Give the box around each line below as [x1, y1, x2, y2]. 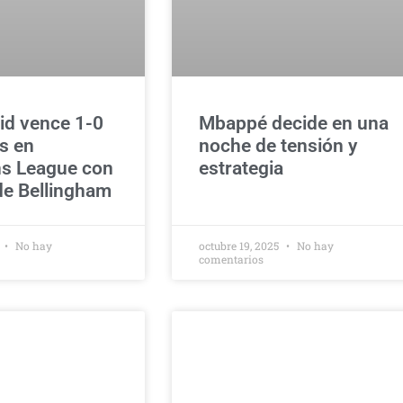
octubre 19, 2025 [198, 238, 282, 253]
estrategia [198, 157, 283, 179]
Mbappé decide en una [198, 112, 389, 134]
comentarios [198, 252, 264, 266]
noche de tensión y [198, 135, 357, 157]
